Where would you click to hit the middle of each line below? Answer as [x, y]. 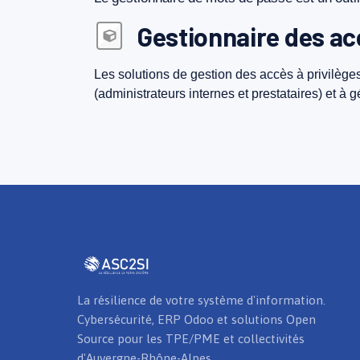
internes [212, 94]
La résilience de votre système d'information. [201, 301]
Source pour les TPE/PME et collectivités [191, 339]
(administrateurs [140, 94]
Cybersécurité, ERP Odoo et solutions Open [196, 320]
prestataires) [287, 94]
